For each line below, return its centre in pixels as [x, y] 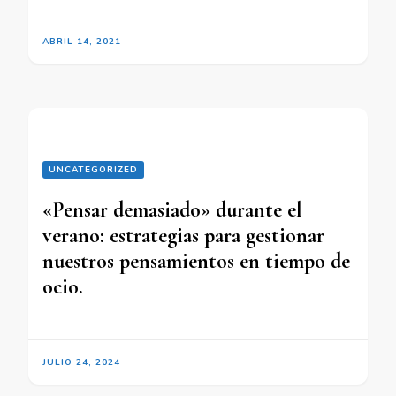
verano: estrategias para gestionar [183, 236]
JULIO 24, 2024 [81, 363]
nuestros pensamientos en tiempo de [196, 262]
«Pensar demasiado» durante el [172, 210]
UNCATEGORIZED [93, 170]
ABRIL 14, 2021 [82, 42]
